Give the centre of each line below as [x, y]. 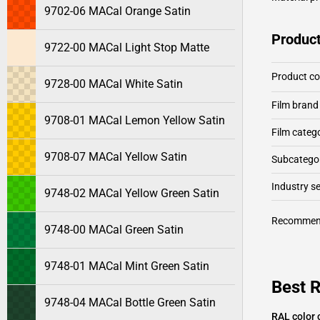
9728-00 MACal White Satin [114, 84]
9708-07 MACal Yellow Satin [116, 157]
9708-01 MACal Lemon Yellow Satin [135, 120]
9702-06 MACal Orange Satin [117, 11]
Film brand [295, 105]
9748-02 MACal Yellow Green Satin [132, 193]
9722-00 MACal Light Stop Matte [127, 47]
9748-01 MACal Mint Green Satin [127, 266]
